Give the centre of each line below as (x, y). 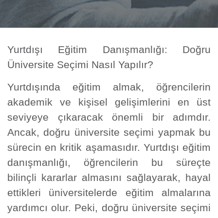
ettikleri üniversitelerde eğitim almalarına (109, 192)
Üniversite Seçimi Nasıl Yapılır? (80, 64)
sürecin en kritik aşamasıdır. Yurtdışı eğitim (109, 147)
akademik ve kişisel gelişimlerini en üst (109, 102)
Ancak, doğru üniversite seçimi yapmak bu (109, 132)
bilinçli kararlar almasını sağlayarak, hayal (109, 177)
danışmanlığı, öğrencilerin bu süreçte (109, 162)
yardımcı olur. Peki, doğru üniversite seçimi (109, 208)
